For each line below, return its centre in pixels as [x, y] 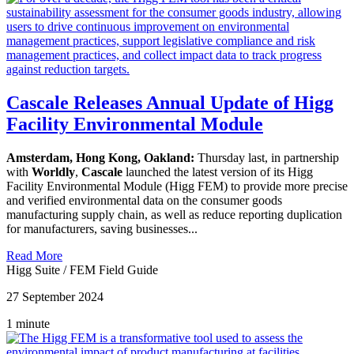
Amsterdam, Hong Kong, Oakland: [100, 157]
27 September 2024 [55, 296]
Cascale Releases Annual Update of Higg [170, 102]
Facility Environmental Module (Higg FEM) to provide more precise [177, 186]
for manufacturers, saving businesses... [102, 228]
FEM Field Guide [114, 269]
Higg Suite [35, 269]
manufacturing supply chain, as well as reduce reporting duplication [174, 214]
